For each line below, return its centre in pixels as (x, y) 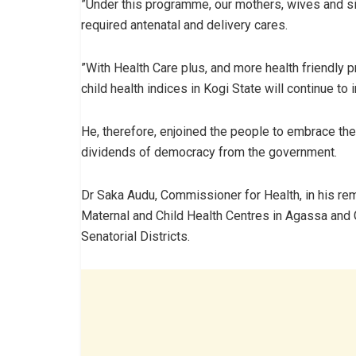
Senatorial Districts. (135, 236)
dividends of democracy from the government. (209, 152)
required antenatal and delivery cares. (184, 25)
